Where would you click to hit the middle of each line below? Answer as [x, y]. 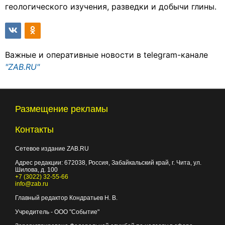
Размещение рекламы [62, 109]
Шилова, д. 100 [36, 170]
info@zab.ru [32, 184]
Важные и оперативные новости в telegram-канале [106, 55]
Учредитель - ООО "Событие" [57, 212]
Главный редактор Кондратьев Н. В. [66, 198]
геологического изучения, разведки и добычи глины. [111, 7]
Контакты [34, 130]
